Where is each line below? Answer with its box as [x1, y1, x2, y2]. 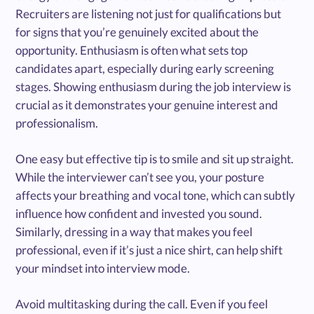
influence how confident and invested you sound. [15, 205, 263, 221]
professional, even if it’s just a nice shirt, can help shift [15, 242, 283, 257]
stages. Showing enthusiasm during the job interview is [15, 78, 292, 94]
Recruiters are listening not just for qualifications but [15, 6, 282, 21]
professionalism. [15, 115, 99, 130]
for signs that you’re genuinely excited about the [15, 24, 259, 39]
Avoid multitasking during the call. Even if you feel [15, 296, 268, 311]
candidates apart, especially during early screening [15, 60, 275, 76]
